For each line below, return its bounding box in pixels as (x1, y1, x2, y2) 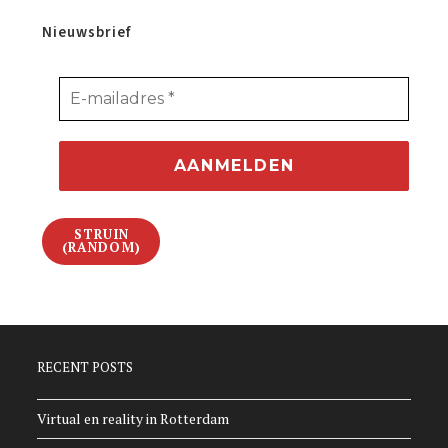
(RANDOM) (61, 238, 142, 257)
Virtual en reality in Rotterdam (37, 409, 230, 429)
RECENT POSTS (37, 358, 134, 377)
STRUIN (73, 225, 130, 244)
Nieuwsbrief (42, 21, 132, 43)
